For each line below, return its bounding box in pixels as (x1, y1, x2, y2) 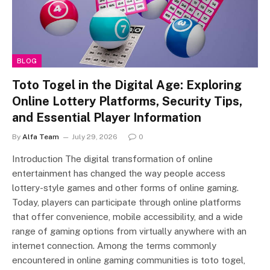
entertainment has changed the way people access (12, 168, 225, 179)
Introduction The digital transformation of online (12, 154, 213, 165)
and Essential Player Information (12, 110, 201, 125)
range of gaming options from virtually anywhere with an (12, 226, 246, 237)
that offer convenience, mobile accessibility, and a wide (12, 212, 243, 222)
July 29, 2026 (72, 133, 118, 142)
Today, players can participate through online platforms (12, 197, 241, 208)
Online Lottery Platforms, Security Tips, (12, 94, 242, 109)
